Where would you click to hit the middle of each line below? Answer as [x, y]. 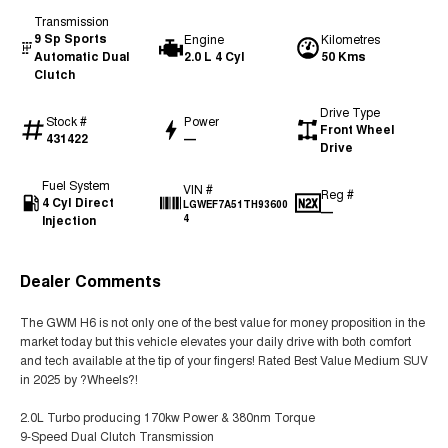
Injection [69, 220]
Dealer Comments [90, 280]
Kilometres [351, 38]
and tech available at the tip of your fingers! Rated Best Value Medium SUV [224, 359]
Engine [203, 38]
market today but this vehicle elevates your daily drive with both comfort [215, 340]
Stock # [66, 120]
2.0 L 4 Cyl [214, 56]
